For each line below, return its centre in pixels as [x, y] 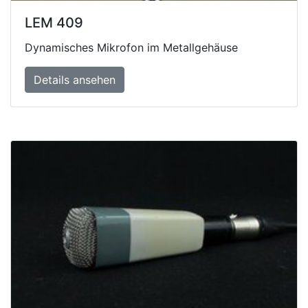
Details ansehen [75, 80]
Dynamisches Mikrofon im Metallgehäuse [131, 48]
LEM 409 [54, 23]
